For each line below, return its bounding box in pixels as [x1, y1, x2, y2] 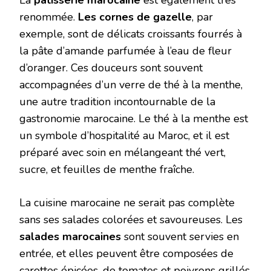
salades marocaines [19, 229, 121, 244]
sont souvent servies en [121, 229, 239, 244]
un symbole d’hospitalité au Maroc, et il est [19, 128, 229, 143]
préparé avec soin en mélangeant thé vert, [19, 145, 226, 160]
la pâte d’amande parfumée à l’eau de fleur [19, 44, 232, 59]
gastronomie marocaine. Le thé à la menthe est [19, 111, 248, 126]
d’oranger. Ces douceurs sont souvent [19, 60, 203, 76]
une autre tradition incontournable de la [19, 94, 215, 109]
